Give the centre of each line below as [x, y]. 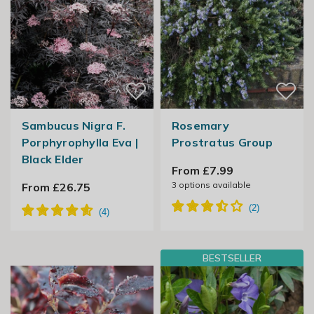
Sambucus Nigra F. [74, 126]
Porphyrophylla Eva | [80, 143]
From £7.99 [202, 171]
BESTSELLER [232, 258]
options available [213, 185]
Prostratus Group [222, 143]
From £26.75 [56, 187]
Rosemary [200, 126]
